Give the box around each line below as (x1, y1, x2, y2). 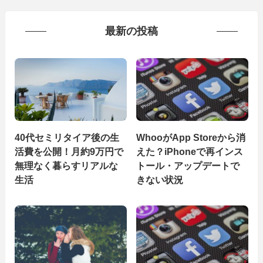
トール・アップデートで (136, 160, 240, 171)
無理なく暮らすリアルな (14, 160, 118, 171)
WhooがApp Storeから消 (136, 132, 246, 143)
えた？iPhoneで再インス (136, 146, 244, 157)
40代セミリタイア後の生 (14, 132, 119, 143)
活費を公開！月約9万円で (14, 146, 123, 157)
